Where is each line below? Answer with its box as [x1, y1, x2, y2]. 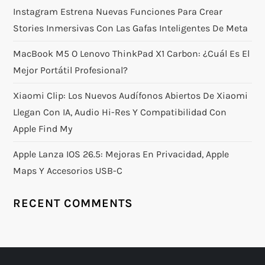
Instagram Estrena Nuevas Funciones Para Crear [13, 6, 223, 18]
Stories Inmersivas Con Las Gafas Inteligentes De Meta [13, 22, 248, 34]
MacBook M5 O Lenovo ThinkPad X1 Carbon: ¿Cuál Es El [13, 48, 250, 60]
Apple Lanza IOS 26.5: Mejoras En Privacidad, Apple [13, 148, 230, 160]
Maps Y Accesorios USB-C [13, 165, 123, 177]
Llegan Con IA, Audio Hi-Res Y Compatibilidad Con [13, 106, 227, 118]
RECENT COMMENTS [13, 196, 134, 211]
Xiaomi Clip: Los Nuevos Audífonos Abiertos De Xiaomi [13, 90, 248, 102]
